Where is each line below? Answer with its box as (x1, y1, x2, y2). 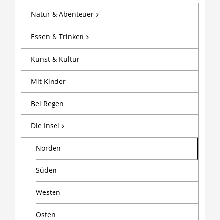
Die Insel (31, 121, 60, 131)
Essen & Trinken (31, 31, 84, 41)
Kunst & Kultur (31, 55, 80, 64)
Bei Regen (31, 99, 64, 109)
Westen (36, 188, 61, 197)
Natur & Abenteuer (31, 9, 94, 19)
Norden (36, 143, 61, 153)
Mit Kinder (31, 77, 66, 86)
